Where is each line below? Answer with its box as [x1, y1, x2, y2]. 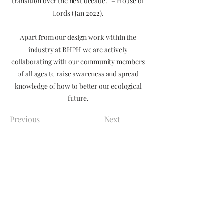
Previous [10, 114, 40, 124]
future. [67, 93, 89, 103]
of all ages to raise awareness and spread [17, 69, 139, 78]
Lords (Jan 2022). [52, 8, 104, 18]
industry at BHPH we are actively [28, 45, 127, 54]
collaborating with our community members [11, 57, 145, 66]
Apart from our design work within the [19, 33, 136, 42]
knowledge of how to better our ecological [14, 81, 142, 91]
